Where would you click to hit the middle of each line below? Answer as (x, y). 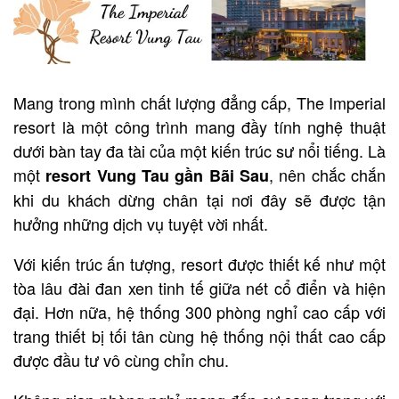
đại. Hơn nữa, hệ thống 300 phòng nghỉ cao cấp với (199, 311)
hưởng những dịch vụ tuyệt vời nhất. (141, 223)
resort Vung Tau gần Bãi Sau (158, 175)
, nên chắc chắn (328, 174)
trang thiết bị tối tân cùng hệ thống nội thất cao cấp (199, 335)
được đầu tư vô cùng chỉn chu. (121, 359)
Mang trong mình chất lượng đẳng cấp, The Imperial (199, 102)
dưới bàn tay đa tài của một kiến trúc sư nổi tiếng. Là (199, 150)
